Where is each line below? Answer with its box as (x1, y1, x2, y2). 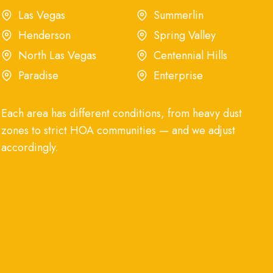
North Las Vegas (18, 47, 96, 63)
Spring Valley (154, 27, 216, 43)
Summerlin (154, 7, 204, 23)
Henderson (18, 27, 71, 43)
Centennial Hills (154, 47, 227, 63)
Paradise (18, 67, 58, 83)
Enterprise (154, 67, 203, 83)
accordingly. (1, 139, 58, 155)
